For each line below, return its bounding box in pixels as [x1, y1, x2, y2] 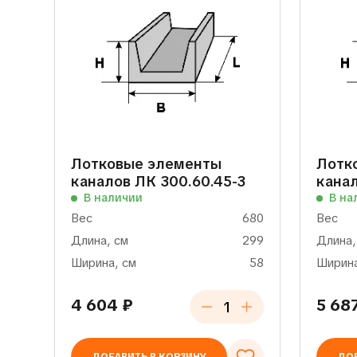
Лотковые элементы [71, 155, 222, 173]
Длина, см [71, 233, 129, 249]
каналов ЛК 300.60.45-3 [71, 172, 246, 190]
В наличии [84, 190, 143, 205]
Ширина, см [71, 255, 137, 271]
